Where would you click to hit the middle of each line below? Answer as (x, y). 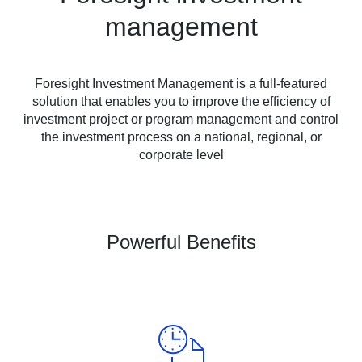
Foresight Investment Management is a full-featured (181, 84)
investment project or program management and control (181, 119)
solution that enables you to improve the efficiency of (181, 101)
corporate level (181, 155)
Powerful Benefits (181, 242)
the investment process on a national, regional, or (181, 137)
